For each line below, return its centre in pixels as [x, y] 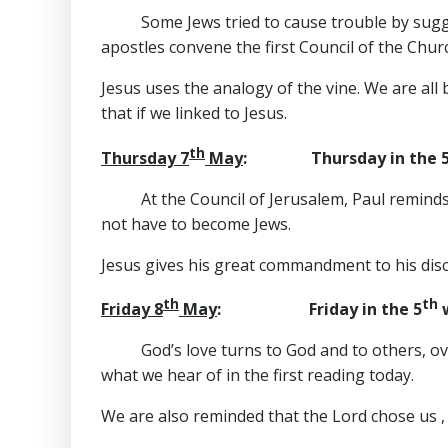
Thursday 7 [145, 157]
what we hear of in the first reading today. [257, 374]
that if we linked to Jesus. [194, 113]
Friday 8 [132, 308]
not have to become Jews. [196, 223]
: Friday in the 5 [319, 308]
